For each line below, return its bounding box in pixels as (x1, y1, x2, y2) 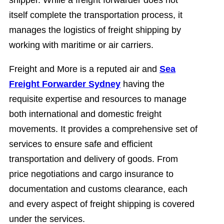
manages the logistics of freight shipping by (9, 25, 181, 35)
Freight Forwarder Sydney (9, 79, 120, 89)
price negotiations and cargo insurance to (9, 169, 173, 179)
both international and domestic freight (9, 109, 161, 119)
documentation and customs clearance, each (9, 184, 187, 194)
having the (120, 79, 164, 89)
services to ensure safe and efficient (9, 139, 152, 149)
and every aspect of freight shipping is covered (9, 199, 194, 209)
